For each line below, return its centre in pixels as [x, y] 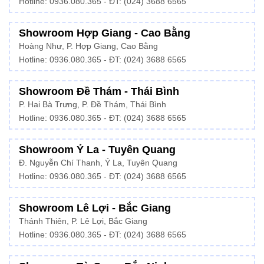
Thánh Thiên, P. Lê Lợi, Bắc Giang [83, 221]
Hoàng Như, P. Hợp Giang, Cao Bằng [88, 46]
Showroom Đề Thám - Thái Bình [99, 91]
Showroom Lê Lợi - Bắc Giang [95, 208]
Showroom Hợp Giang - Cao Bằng [105, 33]
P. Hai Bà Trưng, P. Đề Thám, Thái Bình [93, 104]
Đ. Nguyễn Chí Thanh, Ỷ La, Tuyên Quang [98, 163]
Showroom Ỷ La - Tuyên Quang [97, 149]
